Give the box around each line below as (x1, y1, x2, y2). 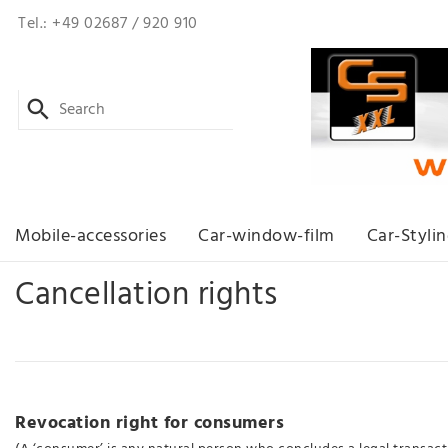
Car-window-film (198, 221, 335, 251)
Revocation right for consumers (15, 408, 284, 438)
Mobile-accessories (15, 221, 166, 251)
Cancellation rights (15, 269, 278, 321)
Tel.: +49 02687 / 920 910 (18, 10, 198, 37)
